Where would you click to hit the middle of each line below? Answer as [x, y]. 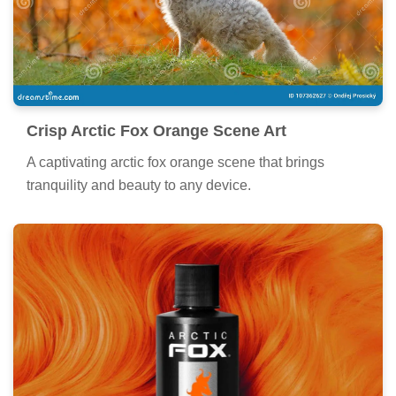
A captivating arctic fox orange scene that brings [175, 162]
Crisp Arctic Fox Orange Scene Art [156, 130]
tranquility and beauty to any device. [139, 185]
